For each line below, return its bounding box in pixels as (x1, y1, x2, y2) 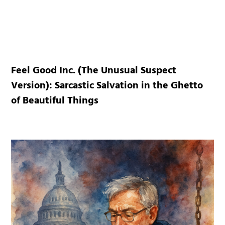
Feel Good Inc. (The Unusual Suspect (11, 62, 177, 81)
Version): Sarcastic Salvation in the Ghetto (11, 77, 203, 96)
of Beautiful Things (11, 92, 99, 111)
